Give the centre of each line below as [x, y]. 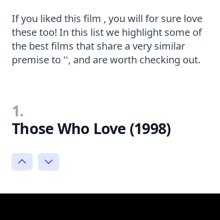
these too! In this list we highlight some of [107, 32]
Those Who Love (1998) [91, 128]
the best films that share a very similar [98, 46]
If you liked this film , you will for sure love [107, 18]
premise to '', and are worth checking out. [106, 59]
